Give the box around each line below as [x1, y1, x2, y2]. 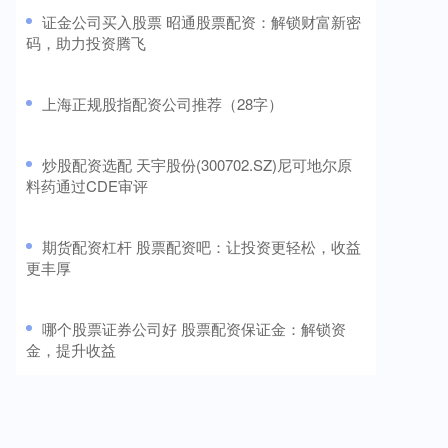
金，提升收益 [26, 338, 116, 360]
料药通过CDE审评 [26, 174, 148, 196]
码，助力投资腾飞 [26, 31, 146, 53]
